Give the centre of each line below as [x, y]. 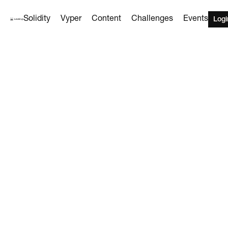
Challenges [152, 19]
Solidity [37, 19]
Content [106, 19]
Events [196, 19]
